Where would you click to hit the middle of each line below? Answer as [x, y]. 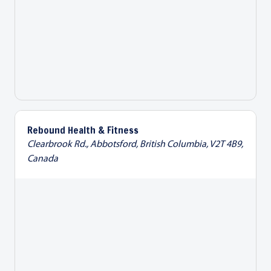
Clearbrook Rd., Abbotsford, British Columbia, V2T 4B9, [135, 145]
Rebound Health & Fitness [83, 130]
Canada [43, 159]
